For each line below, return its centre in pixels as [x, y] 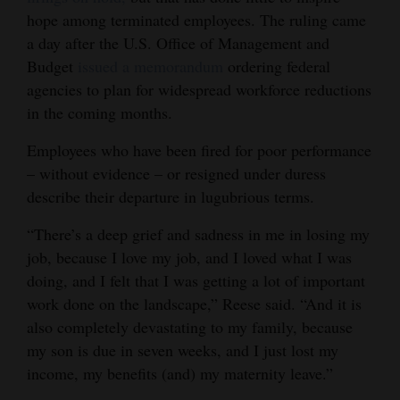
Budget [50, 67]
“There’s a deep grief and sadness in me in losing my [198, 234]
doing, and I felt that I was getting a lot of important [196, 281]
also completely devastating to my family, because [190, 327]
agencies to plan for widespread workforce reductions [199, 90]
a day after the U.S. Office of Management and [178, 43]
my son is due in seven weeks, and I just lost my [183, 350]
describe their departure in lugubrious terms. [171, 197]
